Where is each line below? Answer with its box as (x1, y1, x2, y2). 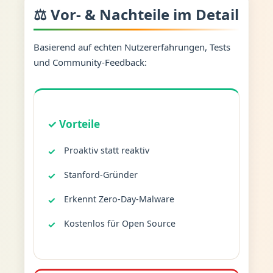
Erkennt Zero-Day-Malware (63, 193, 174, 205)
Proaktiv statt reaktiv (63, 144, 149, 156)
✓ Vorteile (48, 116, 101, 131)
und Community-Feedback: (33, 55, 147, 68)
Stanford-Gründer (63, 168, 138, 180)
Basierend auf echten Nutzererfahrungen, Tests (33, 40, 230, 53)
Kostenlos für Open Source (63, 217, 175, 229)
